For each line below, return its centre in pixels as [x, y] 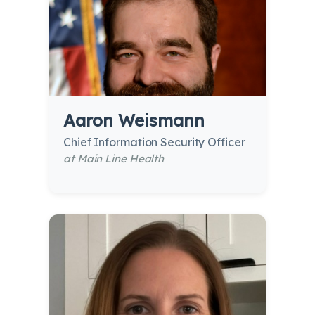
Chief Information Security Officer [154, 142]
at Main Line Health [114, 159]
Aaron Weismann [134, 121]
